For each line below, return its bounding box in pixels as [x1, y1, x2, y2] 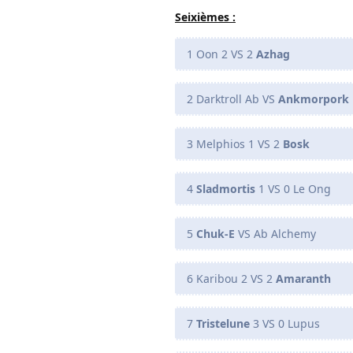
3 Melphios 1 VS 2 [187, 136, 283, 151]
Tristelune [196, 315, 250, 331]
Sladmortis [196, 180, 255, 196]
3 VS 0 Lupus [250, 315, 320, 331]
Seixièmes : [175, 9, 236, 24]
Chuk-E [196, 225, 235, 241]
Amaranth [276, 270, 331, 286]
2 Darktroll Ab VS [187, 91, 278, 106]
